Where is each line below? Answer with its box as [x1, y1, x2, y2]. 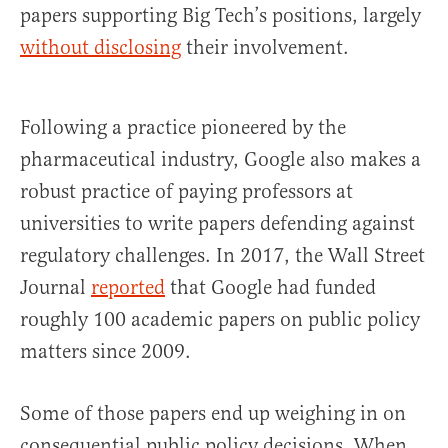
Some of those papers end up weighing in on [20, 401, 406, 427]
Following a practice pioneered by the [20, 115, 346, 141]
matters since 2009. [20, 339, 191, 365]
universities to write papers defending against [20, 211, 415, 237]
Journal [20, 275, 91, 301]
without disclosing [20, 35, 181, 61]
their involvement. [181, 35, 349, 61]
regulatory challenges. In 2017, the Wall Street [20, 243, 425, 269]
